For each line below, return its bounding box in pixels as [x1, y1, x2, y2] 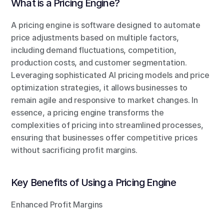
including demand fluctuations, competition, [11, 45, 177, 55]
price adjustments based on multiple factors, [11, 32, 179, 42]
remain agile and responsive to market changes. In [11, 95, 198, 105]
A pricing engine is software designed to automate [11, 20, 201, 30]
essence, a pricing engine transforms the [11, 107, 164, 117]
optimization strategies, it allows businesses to [11, 82, 188, 92]
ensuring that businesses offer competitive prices [11, 132, 198, 142]
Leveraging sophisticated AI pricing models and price [11, 70, 210, 80]
